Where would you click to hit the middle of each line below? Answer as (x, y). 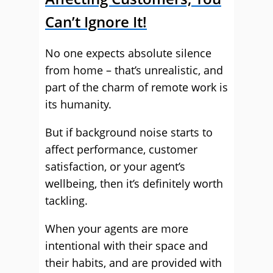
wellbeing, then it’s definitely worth (134, 183)
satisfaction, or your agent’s (115, 166)
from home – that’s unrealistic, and (134, 70)
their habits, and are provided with (133, 263)
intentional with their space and (126, 246)
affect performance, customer (121, 149)
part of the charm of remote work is (136, 87)
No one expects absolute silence (128, 53)
